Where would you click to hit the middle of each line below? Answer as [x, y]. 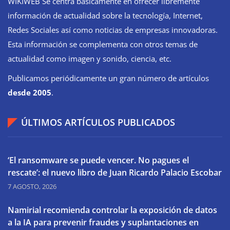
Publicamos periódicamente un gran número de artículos [108, 78]
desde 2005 [30, 92]
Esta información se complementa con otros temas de [103, 44]
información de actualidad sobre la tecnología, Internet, [105, 15]
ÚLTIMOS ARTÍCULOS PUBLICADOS [98, 122]
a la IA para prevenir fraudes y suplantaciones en [103, 222]
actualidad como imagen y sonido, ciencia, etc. [90, 58]
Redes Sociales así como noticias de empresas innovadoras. [113, 30]
